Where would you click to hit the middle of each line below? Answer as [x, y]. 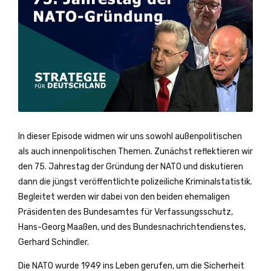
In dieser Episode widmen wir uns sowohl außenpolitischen [130, 137]
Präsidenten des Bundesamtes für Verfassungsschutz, [126, 212]
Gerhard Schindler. [54, 243]
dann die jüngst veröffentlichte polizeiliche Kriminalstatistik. [135, 182]
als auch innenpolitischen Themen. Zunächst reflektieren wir [135, 152]
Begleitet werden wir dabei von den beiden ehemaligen [124, 197]
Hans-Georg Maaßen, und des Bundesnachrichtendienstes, [132, 227]
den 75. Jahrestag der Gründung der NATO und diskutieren [131, 167]
